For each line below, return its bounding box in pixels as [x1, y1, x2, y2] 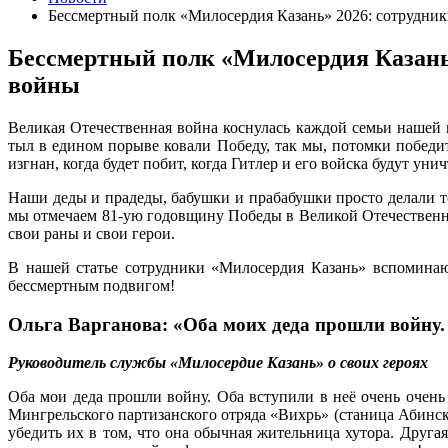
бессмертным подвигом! [8, 276, 175, 294]
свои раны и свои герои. [8, 224, 175, 242]
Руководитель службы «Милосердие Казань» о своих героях [8, 354, 428, 372]
